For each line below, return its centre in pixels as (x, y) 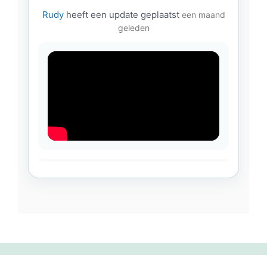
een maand (203, 14)
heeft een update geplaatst (122, 14)
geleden (133, 27)
